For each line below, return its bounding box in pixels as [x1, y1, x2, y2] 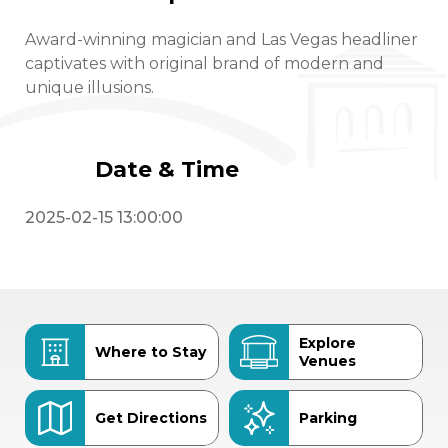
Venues [299, 352, 356, 370]
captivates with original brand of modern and [25, 53, 384, 73]
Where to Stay [95, 343, 206, 361]
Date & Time [95, 156, 239, 184]
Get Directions [95, 409, 207, 427]
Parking [299, 409, 357, 427]
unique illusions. [25, 77, 154, 97]
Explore [299, 334, 356, 352]
